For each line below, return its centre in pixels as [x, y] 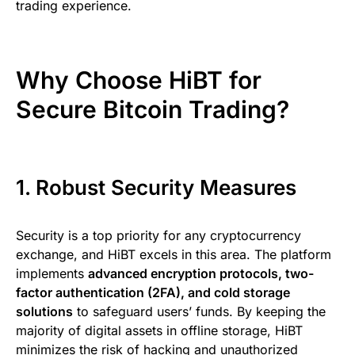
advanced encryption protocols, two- [201, 273]
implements [52, 273]
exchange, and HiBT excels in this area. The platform [174, 254]
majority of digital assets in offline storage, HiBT [159, 330]
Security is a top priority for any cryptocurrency [158, 235]
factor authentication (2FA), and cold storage [153, 292]
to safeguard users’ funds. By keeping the [199, 311]
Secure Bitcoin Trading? [153, 109]
